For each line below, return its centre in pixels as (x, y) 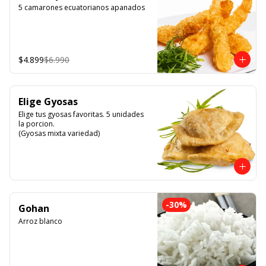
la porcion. (37, 124)
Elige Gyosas (48, 102)
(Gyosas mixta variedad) (59, 133)
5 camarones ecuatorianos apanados (82, 7)
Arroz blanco (40, 221)
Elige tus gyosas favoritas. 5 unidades (81, 114)
